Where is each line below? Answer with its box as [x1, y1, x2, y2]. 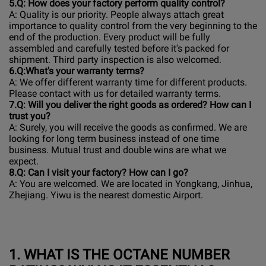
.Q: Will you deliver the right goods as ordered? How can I [14, 99, 251, 111]
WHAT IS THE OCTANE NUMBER [24, 246, 230, 264]
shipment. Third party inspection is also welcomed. [9, 54, 221, 66]
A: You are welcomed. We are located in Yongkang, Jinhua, [9, 178, 252, 190]
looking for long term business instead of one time [9, 133, 219, 145]
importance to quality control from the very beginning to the [9, 20, 257, 32]
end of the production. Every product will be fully [9, 31, 210, 43]
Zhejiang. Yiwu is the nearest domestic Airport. [9, 189, 203, 201]
